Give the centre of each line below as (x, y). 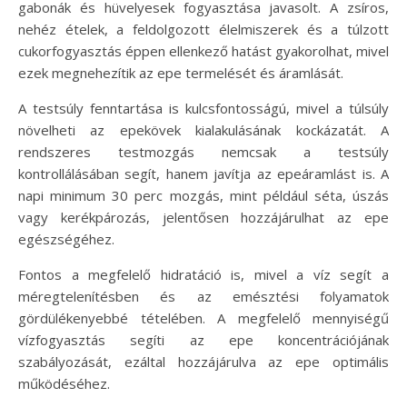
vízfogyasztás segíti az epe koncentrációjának (203, 339)
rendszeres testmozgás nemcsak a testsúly (203, 151)
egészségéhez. (66, 238)
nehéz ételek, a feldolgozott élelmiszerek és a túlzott (203, 29)
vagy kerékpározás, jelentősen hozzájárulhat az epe (203, 217)
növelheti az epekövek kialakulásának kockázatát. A (203, 129)
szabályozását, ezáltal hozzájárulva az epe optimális (203, 361)
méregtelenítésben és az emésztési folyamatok (203, 296)
